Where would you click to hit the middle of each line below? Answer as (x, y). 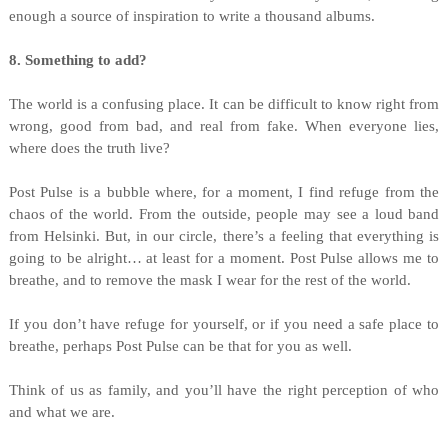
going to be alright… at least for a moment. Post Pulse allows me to (224, 258)
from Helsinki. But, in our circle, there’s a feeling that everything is (224, 236)
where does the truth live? (89, 148)
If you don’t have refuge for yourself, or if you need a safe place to (224, 324)
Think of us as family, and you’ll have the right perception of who (224, 390)
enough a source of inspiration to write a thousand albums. (191, 16)
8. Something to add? (77, 60)
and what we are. (61, 412)
